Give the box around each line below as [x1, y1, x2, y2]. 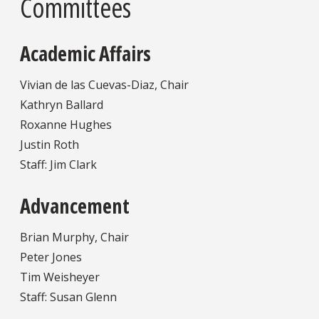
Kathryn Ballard [20, 96, 103, 113]
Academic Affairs [20, 39, 151, 67]
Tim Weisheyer [20, 269, 100, 286]
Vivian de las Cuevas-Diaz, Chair [20, 76, 189, 93]
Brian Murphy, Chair [20, 229, 129, 246]
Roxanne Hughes [20, 116, 112, 132]
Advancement [20, 192, 130, 220]
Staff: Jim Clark [20, 156, 97, 172]
